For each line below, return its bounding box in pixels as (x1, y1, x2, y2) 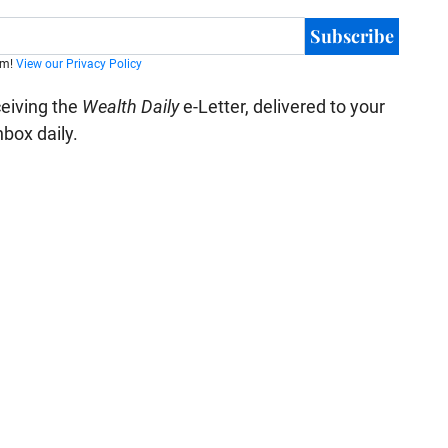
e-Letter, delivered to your (178, 96, 385, 117)
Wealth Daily (81, 96, 179, 117)
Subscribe (310, 23, 394, 48)
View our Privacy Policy (15, 57, 142, 71)
